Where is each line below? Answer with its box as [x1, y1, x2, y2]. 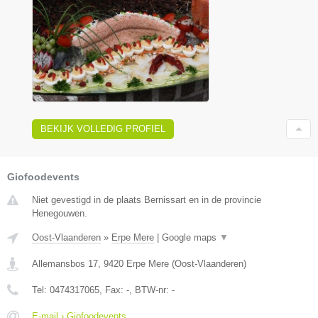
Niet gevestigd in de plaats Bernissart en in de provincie [32, 194, 261, 206]
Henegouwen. [32, 208, 87, 219]
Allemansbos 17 [32, 258, 98, 270]
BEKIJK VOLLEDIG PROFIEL [40, 124, 165, 135]
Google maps [162, 232, 219, 243]
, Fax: [99, 285, 126, 296]
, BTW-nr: [129, 285, 172, 296]
